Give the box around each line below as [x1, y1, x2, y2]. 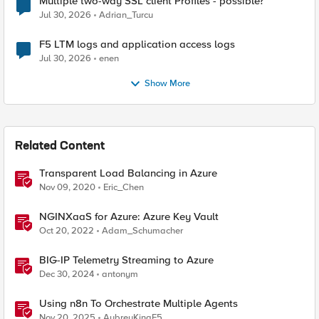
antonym [102, 268, 138, 280]
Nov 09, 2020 [39, 182, 95, 193]
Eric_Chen [103, 182, 144, 193]
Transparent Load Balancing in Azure [39, 167, 217, 179]
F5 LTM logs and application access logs [39, 38, 235, 51]
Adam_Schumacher [102, 225, 183, 236]
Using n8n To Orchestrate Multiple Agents [39, 297, 238, 310]
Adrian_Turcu [99, 9, 153, 21]
